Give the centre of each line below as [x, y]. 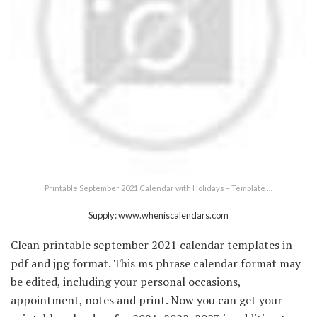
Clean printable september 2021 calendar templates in [151, 244]
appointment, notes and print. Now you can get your [146, 300]
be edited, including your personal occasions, [126, 281]
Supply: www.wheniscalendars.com [158, 215]
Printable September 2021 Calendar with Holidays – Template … [158, 188]
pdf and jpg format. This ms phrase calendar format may [156, 263]
